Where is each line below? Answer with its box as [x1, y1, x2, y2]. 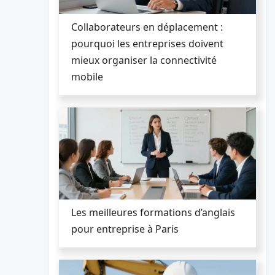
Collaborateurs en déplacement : [71, 20, 223, 34]
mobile [71, 69, 103, 83]
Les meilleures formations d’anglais [71, 205, 235, 219]
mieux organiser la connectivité [71, 53, 217, 67]
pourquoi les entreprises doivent [71, 36, 223, 50]
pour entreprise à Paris [71, 222, 179, 236]
